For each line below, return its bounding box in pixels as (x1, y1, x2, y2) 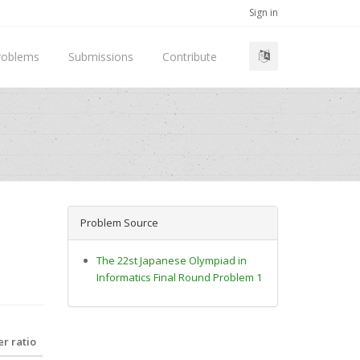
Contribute (162, 49, 217, 64)
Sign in (249, 6, 278, 19)
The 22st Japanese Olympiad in (96, 253, 247, 268)
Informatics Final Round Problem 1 (96, 270, 262, 284)
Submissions (68, 49, 133, 64)
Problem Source (80, 215, 158, 230)
